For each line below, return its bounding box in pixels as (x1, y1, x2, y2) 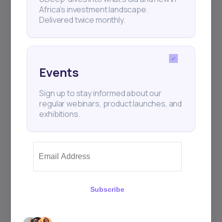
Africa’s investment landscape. (39, 3, 148, 15)
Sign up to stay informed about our (39, 87, 162, 99)
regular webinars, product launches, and (39, 98, 182, 109)
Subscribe (90, 185, 124, 193)
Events (39, 63, 79, 80)
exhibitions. (39, 108, 80, 119)
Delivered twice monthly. (39, 14, 125, 25)
